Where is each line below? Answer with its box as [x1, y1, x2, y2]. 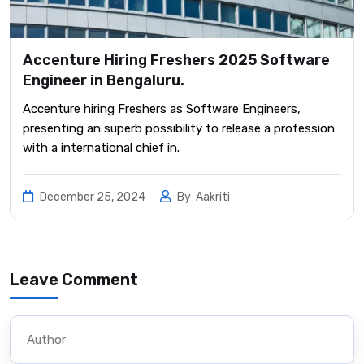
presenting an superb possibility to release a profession [23, 120, 335, 136]
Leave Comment [10, 269, 138, 289]
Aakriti [196, 189, 230, 204]
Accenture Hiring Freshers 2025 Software [23, 50, 330, 69]
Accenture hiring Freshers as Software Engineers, [23, 101, 301, 116]
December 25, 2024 [37, 189, 148, 204]
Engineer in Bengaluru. [23, 71, 184, 89]
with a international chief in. [23, 140, 180, 155]
